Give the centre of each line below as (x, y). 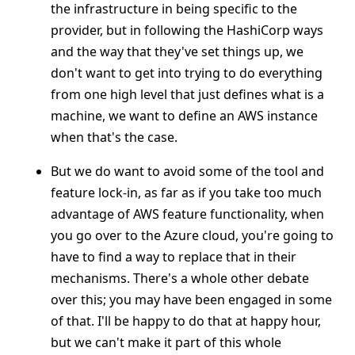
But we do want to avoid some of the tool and (187, 171)
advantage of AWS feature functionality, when (187, 214)
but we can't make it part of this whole (166, 342)
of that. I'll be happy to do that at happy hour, (186, 321)
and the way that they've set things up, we (177, 52)
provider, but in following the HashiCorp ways (187, 30)
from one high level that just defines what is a (187, 94)
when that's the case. (114, 137)
